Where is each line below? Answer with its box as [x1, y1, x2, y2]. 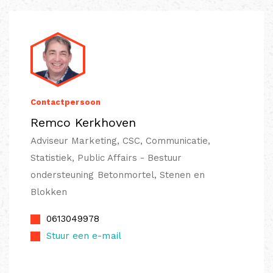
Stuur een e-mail [46, 230, 121, 241]
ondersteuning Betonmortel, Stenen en [30, 169, 205, 180]
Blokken [30, 186, 68, 197]
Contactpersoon [30, 97, 101, 107]
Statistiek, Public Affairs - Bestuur [30, 152, 182, 163]
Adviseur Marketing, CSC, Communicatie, [30, 135, 211, 146]
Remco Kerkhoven [30, 115, 136, 130]
